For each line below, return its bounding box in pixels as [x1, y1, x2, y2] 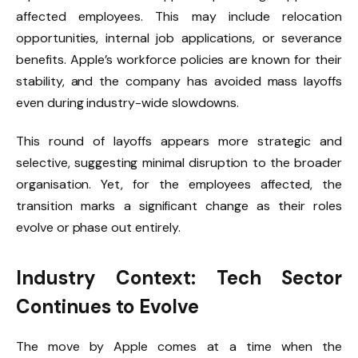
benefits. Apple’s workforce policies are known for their [16, 50, 342, 68]
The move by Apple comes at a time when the [16, 338, 342, 356]
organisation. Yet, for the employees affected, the [16, 175, 342, 193]
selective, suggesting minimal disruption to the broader [16, 153, 342, 171]
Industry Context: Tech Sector [16, 265, 342, 291]
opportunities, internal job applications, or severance [16, 29, 342, 46]
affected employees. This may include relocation [16, 7, 342, 25]
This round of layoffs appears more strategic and [16, 132, 342, 149]
